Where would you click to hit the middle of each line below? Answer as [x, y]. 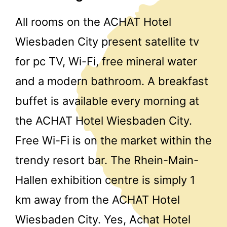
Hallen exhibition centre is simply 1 [105, 180]
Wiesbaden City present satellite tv [107, 42]
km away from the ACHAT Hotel [98, 200]
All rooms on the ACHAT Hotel [93, 22]
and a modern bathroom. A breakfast [112, 81]
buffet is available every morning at [107, 101]
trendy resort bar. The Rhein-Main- [107, 160]
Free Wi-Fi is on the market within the [113, 141]
